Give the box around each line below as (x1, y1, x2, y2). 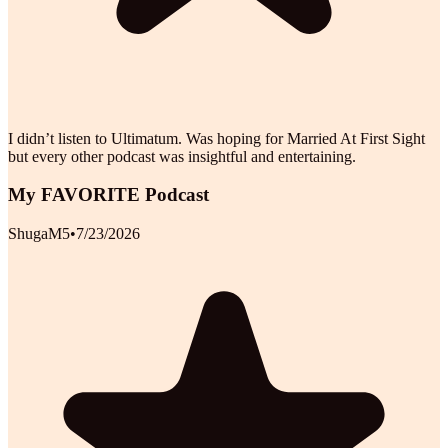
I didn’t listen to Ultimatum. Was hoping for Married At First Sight (8, 129, 425, 147)
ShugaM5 (8, 225, 70, 243)
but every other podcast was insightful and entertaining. (8, 147, 356, 165)
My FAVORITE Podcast (8, 184, 209, 206)
